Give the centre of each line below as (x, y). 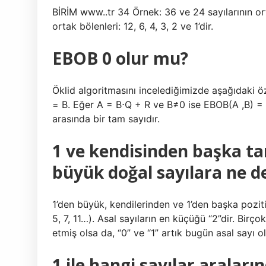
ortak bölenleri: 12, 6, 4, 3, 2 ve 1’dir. (133, 26)
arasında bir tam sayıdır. (106, 119)
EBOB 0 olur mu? (120, 58)
